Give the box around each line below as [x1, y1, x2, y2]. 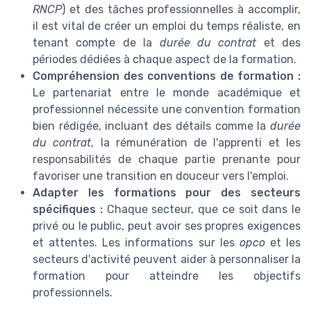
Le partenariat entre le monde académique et [33, 86, 301, 100]
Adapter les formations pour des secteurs [33, 186, 301, 200]
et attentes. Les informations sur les [33, 236, 239, 250]
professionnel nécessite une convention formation [33, 103, 301, 117]
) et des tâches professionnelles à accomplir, [62, 3, 301, 17]
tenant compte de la [33, 36, 160, 50]
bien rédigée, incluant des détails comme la [33, 119, 270, 133]
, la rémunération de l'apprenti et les [91, 136, 301, 150]
